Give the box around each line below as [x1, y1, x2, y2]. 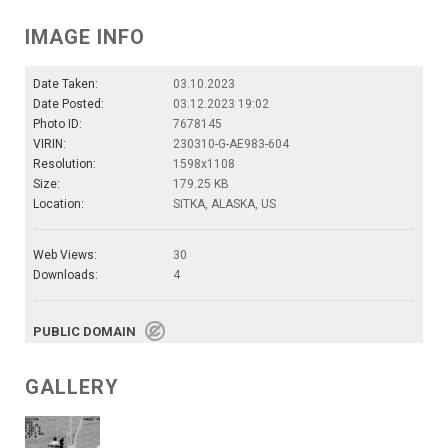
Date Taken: [33, 77, 98, 92]
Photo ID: [33, 117, 82, 132]
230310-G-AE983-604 [173, 137, 289, 152]
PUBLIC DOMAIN [33, 324, 145, 340]
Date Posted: [33, 97, 104, 112]
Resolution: [33, 157, 96, 172]
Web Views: [33, 248, 97, 263]
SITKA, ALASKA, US [173, 197, 276, 212]
